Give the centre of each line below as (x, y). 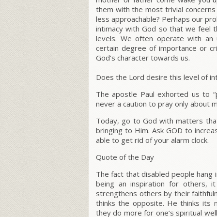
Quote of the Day (125, 157)
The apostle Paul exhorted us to (155, 94)
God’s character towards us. (143, 58)
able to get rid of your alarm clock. (152, 140)
